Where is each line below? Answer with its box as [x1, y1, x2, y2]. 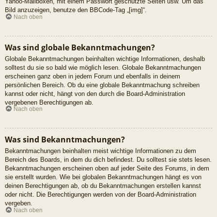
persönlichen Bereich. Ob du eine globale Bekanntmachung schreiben [5, 81, 200, 89]
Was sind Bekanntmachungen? [5, 134, 125, 145]
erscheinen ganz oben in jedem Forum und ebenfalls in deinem [5, 72, 180, 80]
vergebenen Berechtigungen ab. [5, 98, 93, 106]
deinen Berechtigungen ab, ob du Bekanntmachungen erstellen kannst [5, 182, 201, 190]
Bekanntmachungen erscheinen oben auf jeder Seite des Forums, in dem [5, 165, 209, 172]
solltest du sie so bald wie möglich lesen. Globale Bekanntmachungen [5, 63, 201, 71]
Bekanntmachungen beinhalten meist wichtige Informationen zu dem [5, 147, 196, 155]
